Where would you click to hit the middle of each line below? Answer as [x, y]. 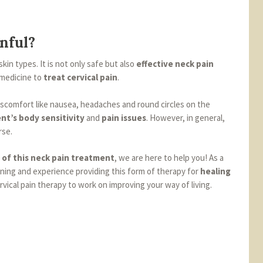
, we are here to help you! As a [169, 158]
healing [215, 171]
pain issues [124, 117]
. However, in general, [186, 117]
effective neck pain [175, 64]
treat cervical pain [80, 77]
